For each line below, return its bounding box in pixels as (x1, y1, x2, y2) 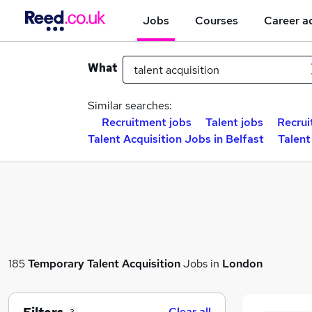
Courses (195, 13, 238, 28)
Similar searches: (88, 98, 172, 113)
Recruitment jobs (102, 115, 192, 130)
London (222, 256, 263, 271)
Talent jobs (205, 115, 263, 130)
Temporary (28, 256, 84, 271)
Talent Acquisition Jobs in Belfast (88, 132, 264, 146)
